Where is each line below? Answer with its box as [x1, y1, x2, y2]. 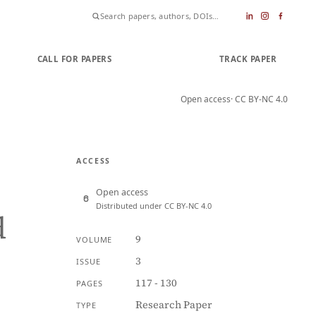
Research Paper [135, 298, 212, 312]
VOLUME [76, 234, 113, 245]
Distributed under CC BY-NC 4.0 [96, 200, 212, 211]
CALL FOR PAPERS [37, 53, 112, 64]
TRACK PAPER [219, 53, 276, 64]
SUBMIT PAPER [134, 53, 197, 64]
